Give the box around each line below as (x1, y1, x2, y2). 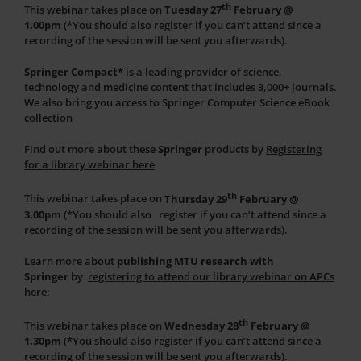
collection (24, 110, 73, 126)
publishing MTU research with (117, 253, 274, 268)
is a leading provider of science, (123, 64, 282, 80)
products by (202, 142, 266, 157)
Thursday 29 (164, 191, 227, 206)
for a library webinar (24, 157, 130, 172)
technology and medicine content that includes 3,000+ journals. (24, 80, 337, 95)
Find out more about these (24, 142, 158, 157)
